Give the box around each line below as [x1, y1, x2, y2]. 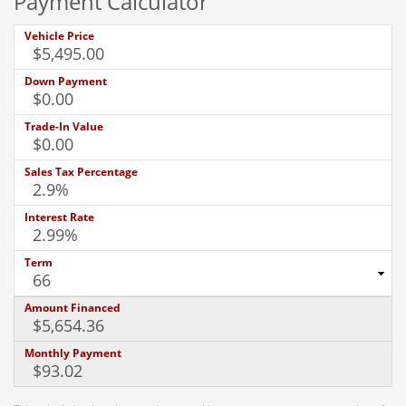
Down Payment [24, 73, 107, 90]
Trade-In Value [24, 119, 103, 135]
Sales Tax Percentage [24, 164, 138, 180]
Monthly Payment [24, 345, 121, 362]
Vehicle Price [24, 28, 94, 44]
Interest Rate [24, 209, 94, 226]
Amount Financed [24, 300, 121, 316]
